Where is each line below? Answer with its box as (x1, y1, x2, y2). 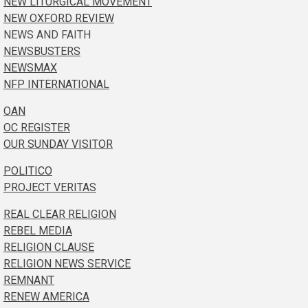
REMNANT (3, 273, 54, 287)
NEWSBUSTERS (3, 44, 80, 58)
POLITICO (3, 164, 52, 177)
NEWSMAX (3, 60, 57, 74)
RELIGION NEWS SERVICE (3, 256, 131, 270)
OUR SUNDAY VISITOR (3, 137, 113, 151)
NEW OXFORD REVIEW (3, 11, 114, 25)
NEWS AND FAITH (3, 27, 91, 41)
